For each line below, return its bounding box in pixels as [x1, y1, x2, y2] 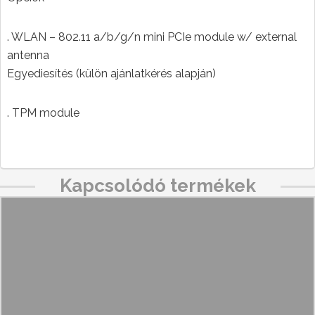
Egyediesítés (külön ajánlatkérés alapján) [7, 67, 216, 80]
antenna [7, 49, 49, 62]
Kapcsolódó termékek [59, 175, 256, 196]
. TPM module [7, 106, 79, 120]
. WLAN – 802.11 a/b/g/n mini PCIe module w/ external [7, 30, 297, 44]
